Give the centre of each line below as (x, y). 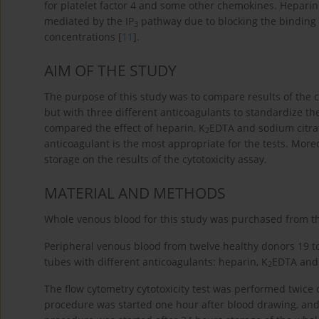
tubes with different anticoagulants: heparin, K (156, 261)
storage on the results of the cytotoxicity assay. (156, 159)
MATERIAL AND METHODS (135, 193)
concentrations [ (83, 36)
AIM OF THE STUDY (110, 70)
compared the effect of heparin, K (125, 127)
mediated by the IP (89, 21)
